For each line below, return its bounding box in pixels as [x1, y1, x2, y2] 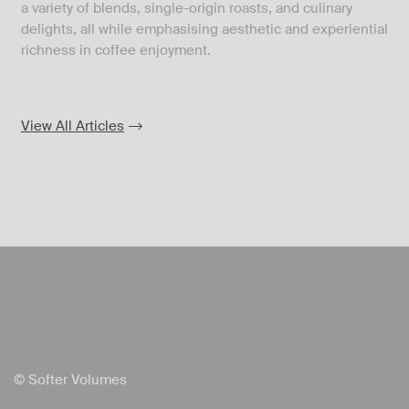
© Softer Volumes [14, 370, 127, 389]
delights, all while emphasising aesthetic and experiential [21, 19, 388, 38]
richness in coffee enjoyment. [21, 40, 211, 59]
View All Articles [21, 116, 124, 135]
